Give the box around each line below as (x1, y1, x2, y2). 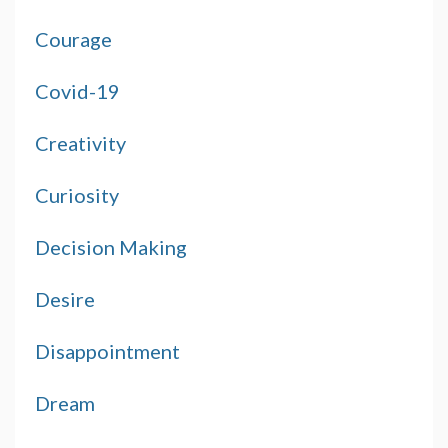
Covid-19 (35, 79, 120, 104)
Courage (35, 27, 112, 52)
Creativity (35, 131, 126, 156)
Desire (35, 287, 95, 312)
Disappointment (35, 339, 180, 364)
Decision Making (35, 235, 187, 260)
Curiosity (35, 183, 119, 208)
